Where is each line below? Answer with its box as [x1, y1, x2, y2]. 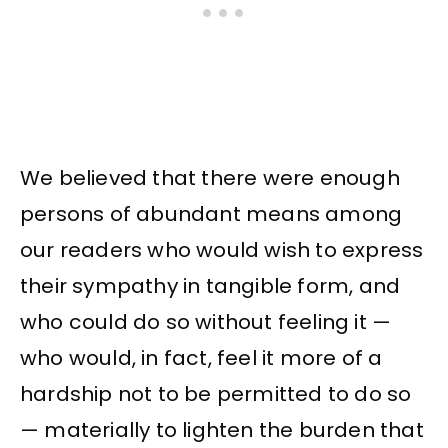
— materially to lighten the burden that [20, 415, 424, 444]
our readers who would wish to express [20, 235, 424, 264]
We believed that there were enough [20, 163, 400, 192]
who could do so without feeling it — [20, 307, 392, 336]
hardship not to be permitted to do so [20, 379, 412, 408]
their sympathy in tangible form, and [20, 271, 401, 300]
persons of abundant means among [20, 199, 403, 228]
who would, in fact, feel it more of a [20, 343, 383, 372]
